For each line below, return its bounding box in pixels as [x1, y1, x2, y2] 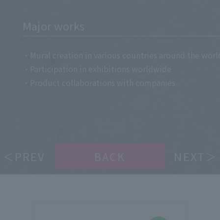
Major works [22, 18, 84, 34]
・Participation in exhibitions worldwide [22, 63, 171, 75]
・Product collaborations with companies [22, 77, 175, 89]
